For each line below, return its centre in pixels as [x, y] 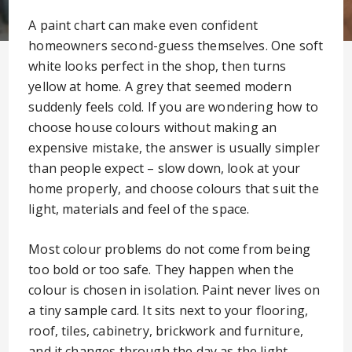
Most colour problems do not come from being [170, 249]
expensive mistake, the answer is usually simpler [174, 148]
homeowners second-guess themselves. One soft [176, 46]
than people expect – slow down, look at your [165, 168]
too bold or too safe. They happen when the [161, 269]
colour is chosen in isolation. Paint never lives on [174, 290]
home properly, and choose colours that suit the [174, 189]
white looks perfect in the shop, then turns [158, 66]
